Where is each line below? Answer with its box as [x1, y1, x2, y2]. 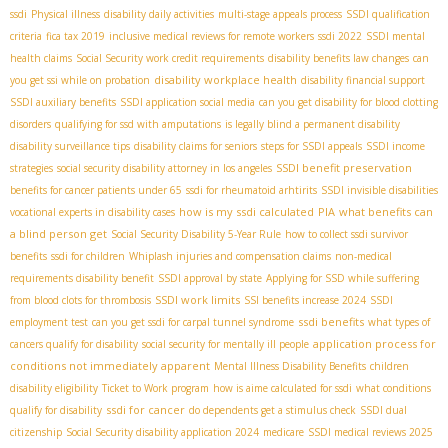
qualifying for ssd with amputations [55, 117, 221, 132]
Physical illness [31, 7, 100, 22]
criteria [10, 29, 42, 44]
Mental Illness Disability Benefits [214, 359, 366, 374]
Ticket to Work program [102, 381, 209, 396]
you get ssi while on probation [10, 73, 150, 88]
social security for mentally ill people [142, 337, 309, 352]
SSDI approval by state [158, 271, 262, 286]
